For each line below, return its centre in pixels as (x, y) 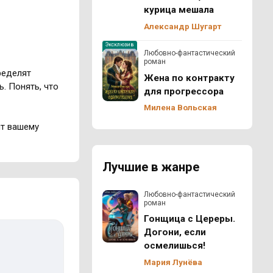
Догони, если (175, 232)
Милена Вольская (180, 107)
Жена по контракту (189, 78)
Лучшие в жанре (151, 167)
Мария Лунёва (173, 262)
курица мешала (179, 10)
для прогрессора (183, 91)
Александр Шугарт (182, 26)
